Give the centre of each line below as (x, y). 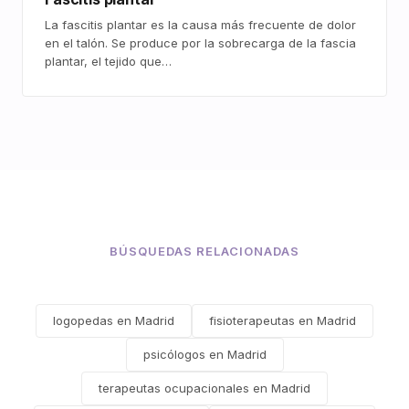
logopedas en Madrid (114, 320)
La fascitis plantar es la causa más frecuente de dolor (200, 25)
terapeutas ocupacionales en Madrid (204, 388)
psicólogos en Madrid (204, 354)
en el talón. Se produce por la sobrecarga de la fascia (200, 43)
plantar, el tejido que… (108, 61)
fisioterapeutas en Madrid (283, 320)
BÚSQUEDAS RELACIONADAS (204, 251)
